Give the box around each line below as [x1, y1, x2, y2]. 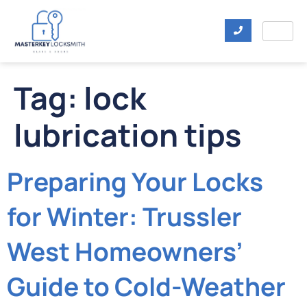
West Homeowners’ [7, 234, 243, 269]
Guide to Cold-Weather [7, 269, 286, 304]
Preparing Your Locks [7, 164, 263, 199]
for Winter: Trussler [7, 199, 242, 234]
